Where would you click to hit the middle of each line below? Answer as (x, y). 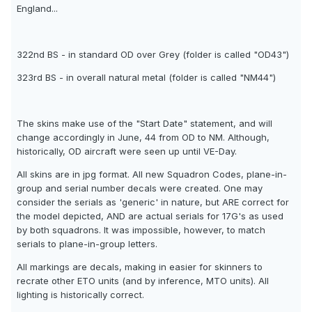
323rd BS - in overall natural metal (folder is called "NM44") (146, 78)
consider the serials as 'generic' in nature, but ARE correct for (153, 202)
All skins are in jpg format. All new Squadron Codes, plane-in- (152, 174)
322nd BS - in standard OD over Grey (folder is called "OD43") (153, 55)
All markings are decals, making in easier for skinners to (140, 267)
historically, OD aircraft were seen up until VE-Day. (127, 151)
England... (37, 9)
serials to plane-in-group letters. (87, 244)
